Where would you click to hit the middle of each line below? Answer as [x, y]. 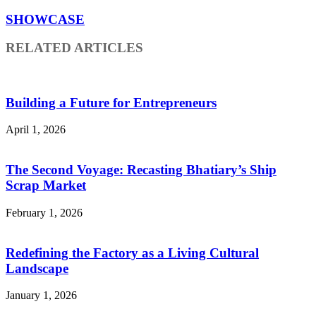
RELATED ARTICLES [74, 48]
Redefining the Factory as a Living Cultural [132, 253]
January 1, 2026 [41, 296]
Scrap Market [46, 186]
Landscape [37, 268]
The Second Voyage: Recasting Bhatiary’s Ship [141, 170]
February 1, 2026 [44, 212]
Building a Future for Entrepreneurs [111, 102]
